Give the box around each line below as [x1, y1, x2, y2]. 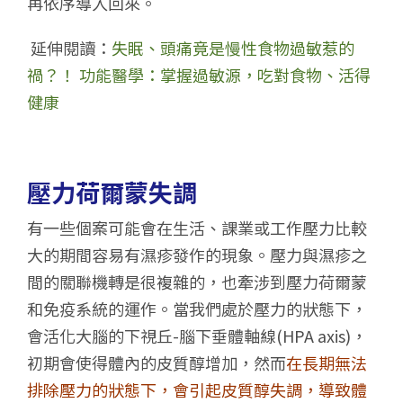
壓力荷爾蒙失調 [27, 174, 197, 210]
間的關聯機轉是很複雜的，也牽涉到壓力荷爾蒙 [27, 270, 367, 294]
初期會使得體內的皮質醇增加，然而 [27, 351, 286, 375]
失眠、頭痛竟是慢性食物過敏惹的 [112, 35, 354, 59]
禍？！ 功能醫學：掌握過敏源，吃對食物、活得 [27, 62, 371, 86]
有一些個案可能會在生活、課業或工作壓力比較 [27, 216, 367, 240]
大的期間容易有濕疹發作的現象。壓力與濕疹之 [27, 243, 367, 267]
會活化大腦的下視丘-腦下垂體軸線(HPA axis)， [27, 324, 367, 348]
